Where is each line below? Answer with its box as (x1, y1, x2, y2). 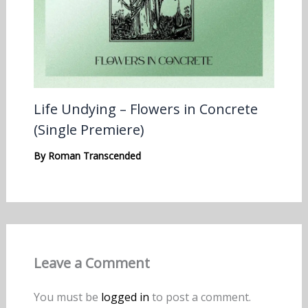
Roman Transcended (47, 148, 141, 162)
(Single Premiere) (33, 120, 144, 139)
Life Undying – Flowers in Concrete (33, 99, 258, 118)
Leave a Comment (33, 253, 150, 272)
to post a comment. (148, 289, 251, 305)
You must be (33, 289, 101, 305)
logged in (100, 289, 149, 305)
